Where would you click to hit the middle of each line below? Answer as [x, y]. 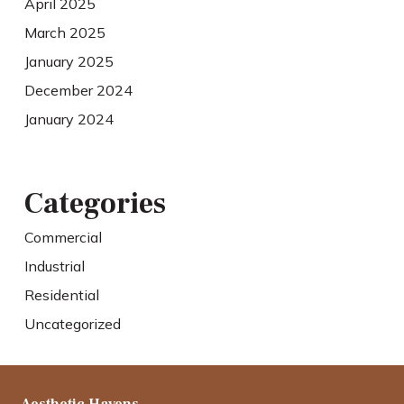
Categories [95, 203]
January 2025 [69, 61]
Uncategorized [72, 323]
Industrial [54, 266]
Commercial [63, 237]
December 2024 [78, 90]
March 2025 [64, 32]
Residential [61, 294]
